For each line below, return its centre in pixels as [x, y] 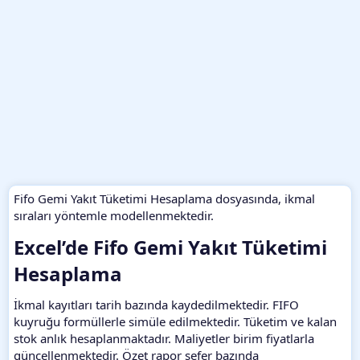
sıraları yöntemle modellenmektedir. [114, 215]
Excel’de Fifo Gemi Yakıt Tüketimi [170, 247]
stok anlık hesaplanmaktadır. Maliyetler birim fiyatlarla [164, 338]
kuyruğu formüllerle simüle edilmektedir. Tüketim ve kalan [175, 321]
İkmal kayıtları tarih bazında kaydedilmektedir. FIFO [156, 304]
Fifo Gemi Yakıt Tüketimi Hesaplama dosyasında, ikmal [164, 198]
